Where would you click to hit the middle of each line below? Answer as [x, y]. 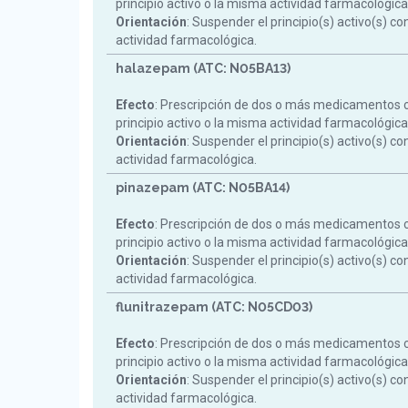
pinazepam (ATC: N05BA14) [203, 188]
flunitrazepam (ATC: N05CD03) [214, 307]
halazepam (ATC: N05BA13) [203, 68]
